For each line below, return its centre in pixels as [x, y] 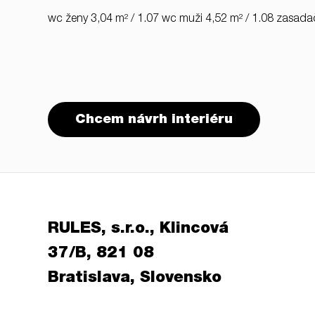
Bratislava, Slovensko [135, 279]
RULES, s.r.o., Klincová [138, 230]
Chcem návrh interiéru [154, 120]
